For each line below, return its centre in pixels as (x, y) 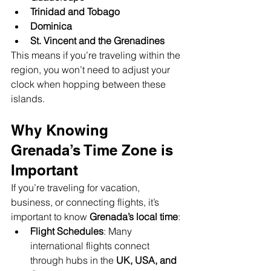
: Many (119, 231)
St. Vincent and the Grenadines (97, 41)
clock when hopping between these (90, 84)
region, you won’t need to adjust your (92, 70)
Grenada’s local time (134, 217)
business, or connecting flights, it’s (86, 202)
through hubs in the (73, 260)
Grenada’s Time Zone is (94, 150)
